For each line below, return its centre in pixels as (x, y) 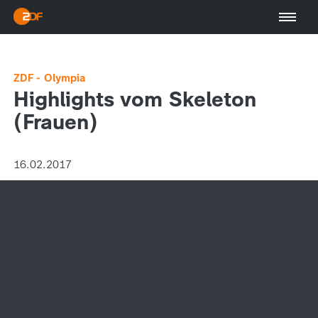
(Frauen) (55, 122)
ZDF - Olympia (49, 78)
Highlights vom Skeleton (135, 99)
